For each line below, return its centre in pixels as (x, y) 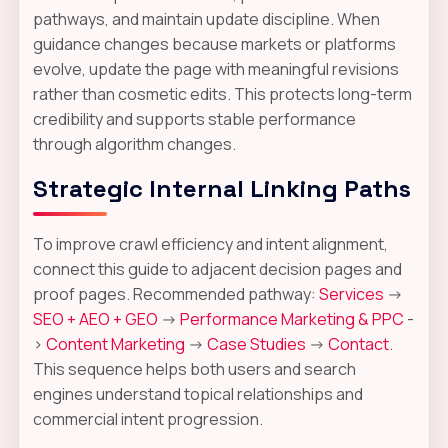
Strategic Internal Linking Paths (221, 188)
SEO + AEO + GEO (95, 318)
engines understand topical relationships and (197, 393)
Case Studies (256, 343)
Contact (358, 343)
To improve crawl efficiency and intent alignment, (210, 243)
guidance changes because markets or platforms (214, 43)
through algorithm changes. (134, 143)
